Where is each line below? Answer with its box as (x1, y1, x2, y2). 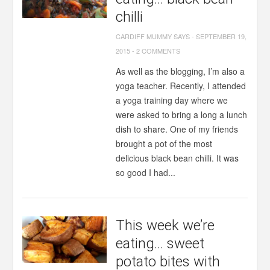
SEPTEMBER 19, (196, 31, 247, 41)
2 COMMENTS (136, 46, 181, 55)
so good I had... (116, 166, 176, 178)
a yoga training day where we (116, 94, 228, 106)
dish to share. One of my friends (116, 123, 239, 135)
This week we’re (116, 217, 215, 234)
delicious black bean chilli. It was (116, 152, 239, 164)
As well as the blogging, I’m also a (116, 65, 245, 77)
